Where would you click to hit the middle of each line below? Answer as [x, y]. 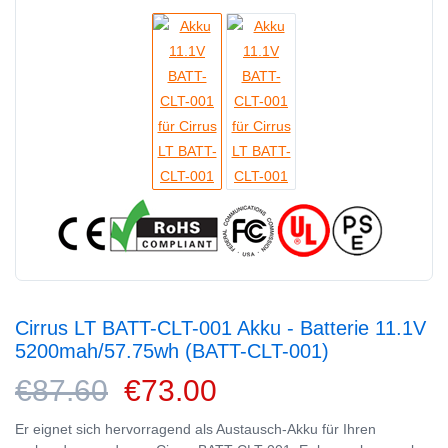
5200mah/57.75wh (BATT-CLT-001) [172, 350]
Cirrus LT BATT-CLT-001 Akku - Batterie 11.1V [220, 327]
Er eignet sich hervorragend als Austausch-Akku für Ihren [195, 428]
